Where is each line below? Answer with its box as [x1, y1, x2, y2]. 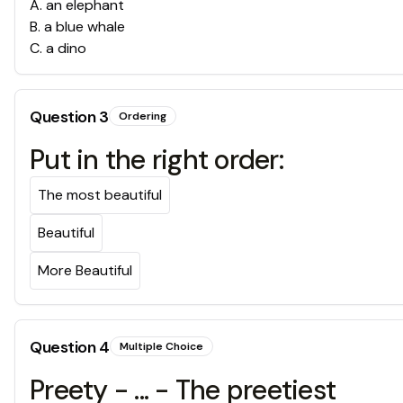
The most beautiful [38, 185, 162, 205]
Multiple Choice [119, 339, 203, 354]
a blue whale [44, 17, 125, 37]
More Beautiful [38, 261, 132, 281]
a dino [46, 39, 86, 58]
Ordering [118, 109, 166, 124]
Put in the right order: [30, 142, 283, 178]
